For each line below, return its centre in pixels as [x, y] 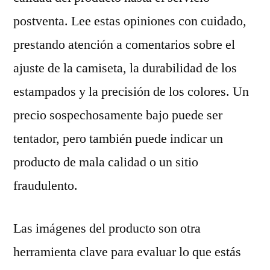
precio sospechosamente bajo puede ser [118, 115]
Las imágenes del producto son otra [107, 228]
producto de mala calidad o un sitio [106, 162]
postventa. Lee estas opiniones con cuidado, [130, 21]
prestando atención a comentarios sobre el [124, 45]
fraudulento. [46, 186]
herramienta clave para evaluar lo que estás [127, 252]
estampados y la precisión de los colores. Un [131, 92]
